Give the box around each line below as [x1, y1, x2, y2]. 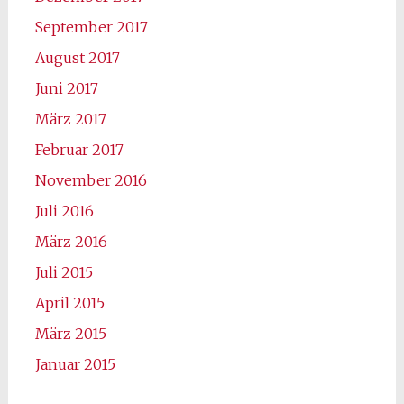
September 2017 [34, 17, 148, 36]
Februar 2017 [34, 140, 124, 159]
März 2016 [34, 232, 107, 251]
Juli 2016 [34, 201, 94, 220]
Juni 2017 [34, 78, 98, 97]
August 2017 [34, 48, 120, 67]
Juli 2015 [34, 262, 93, 281]
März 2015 [34, 324, 106, 343]
